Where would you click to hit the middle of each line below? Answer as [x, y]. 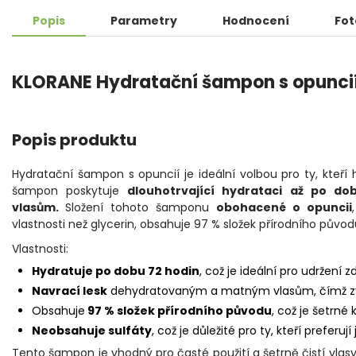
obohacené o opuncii [284, 208]
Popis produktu [74, 140]
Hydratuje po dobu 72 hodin [116, 271]
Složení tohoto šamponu [141, 208]
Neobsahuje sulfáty [92, 331]
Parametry [144, 21]
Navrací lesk [70, 291]
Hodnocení [256, 21]
